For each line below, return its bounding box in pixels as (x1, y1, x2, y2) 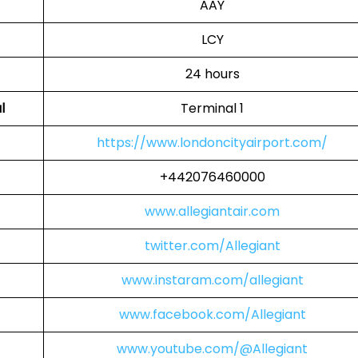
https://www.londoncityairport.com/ (97, 133, 328, 152)
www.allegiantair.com (145, 202, 280, 221)
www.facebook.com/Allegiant (118, 305, 306, 324)
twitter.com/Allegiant (144, 237, 280, 255)
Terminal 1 (181, 99, 244, 117)
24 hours (185, 65, 240, 83)
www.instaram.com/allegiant (121, 271, 304, 289)
